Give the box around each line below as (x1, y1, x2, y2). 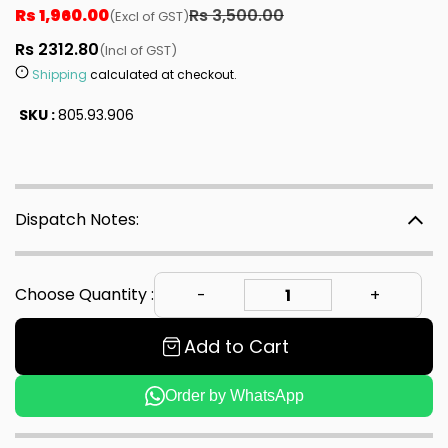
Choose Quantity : (15, 283, 154, 307)
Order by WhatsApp (164, 387, 304, 405)
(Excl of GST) (109, 6, 189, 26)
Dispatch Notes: (15, 208, 139, 232)
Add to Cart (183, 334, 289, 360)
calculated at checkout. (87, 66, 237, 84)
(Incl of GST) (99, 41, 177, 61)
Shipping (32, 66, 87, 84)
